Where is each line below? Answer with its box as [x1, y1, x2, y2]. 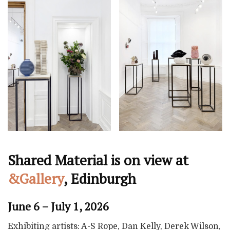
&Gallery [8, 169, 64, 188]
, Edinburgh [64, 169, 136, 188]
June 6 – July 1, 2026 [8, 199, 109, 214]
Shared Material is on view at [8, 150, 188, 169]
